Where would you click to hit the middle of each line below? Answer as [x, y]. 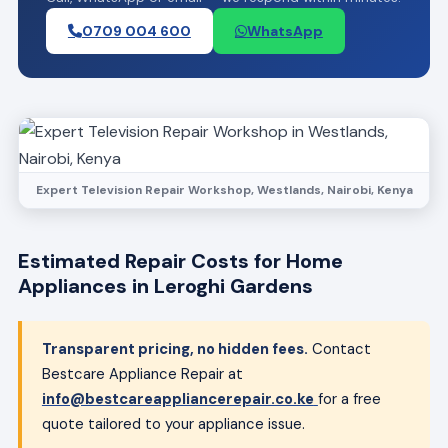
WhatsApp [284, 31]
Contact [339, 348]
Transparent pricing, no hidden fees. [174, 348]
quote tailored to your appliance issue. [173, 423]
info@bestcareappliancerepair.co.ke [177, 398]
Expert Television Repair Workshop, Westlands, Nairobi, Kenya [224, 189]
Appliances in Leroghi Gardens [165, 285]
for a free [349, 398]
